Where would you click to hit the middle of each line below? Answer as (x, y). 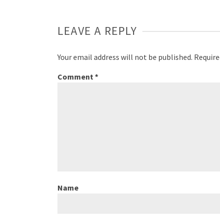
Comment (76, 77)
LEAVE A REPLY (97, 31)
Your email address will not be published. (125, 57)
